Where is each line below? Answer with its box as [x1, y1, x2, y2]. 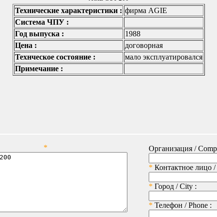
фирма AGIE [124, 6, 167, 15]
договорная [124, 41, 163, 50]
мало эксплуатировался [124, 53, 202, 62]
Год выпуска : [15, 30, 64, 38]
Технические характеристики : [15, 6, 122, 15]
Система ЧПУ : [15, 18, 69, 27]
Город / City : [153, 182, 197, 190]
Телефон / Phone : [153, 201, 212, 209]
